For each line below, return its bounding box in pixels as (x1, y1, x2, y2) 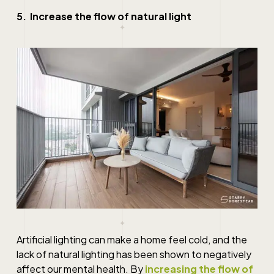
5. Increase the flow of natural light (16, 9, 191, 23)
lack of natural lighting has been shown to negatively (16, 247, 251, 261)
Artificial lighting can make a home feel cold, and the (16, 232, 247, 246)
